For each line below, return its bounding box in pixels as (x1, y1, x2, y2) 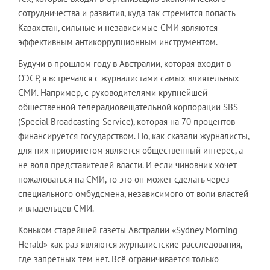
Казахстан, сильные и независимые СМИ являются (18, 21, 218, 33)
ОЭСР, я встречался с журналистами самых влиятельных (18, 72, 239, 84)
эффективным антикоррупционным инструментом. (18, 36, 218, 48)
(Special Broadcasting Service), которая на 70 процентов (18, 115, 235, 127)
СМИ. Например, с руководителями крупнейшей (18, 86, 207, 98)
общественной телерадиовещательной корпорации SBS (18, 101, 238, 113)
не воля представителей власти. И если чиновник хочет (18, 159, 237, 171)
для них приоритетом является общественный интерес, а (18, 144, 243, 156)
